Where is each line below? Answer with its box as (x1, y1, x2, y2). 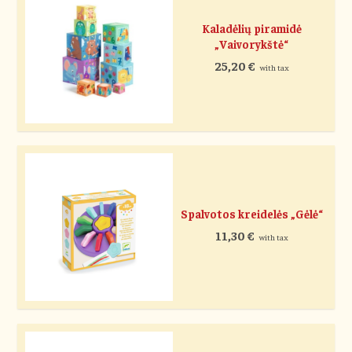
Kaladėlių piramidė (201, 21, 302, 36)
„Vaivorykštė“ (214, 37, 289, 52)
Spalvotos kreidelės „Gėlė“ (180, 207, 323, 222)
